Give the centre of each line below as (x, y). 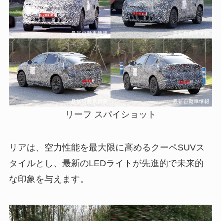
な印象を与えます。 (49, 179)
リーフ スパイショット (110, 114)
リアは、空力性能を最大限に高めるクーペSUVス (107, 148)
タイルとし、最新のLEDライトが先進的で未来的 (106, 164)
